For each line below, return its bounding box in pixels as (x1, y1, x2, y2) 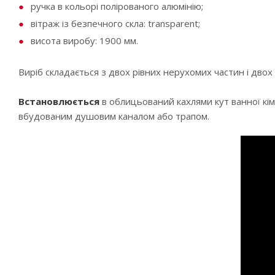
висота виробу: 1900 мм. (31, 34, 138, 47)
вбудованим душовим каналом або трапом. (18, 110, 209, 122)
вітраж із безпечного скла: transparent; (31, 17, 200, 29)
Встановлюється (18, 95, 99, 107)
